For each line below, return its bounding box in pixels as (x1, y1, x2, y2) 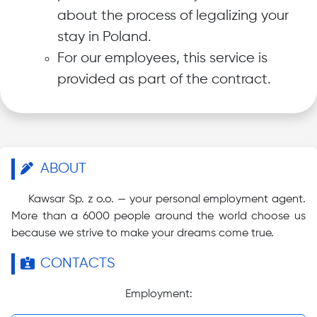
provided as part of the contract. (57, 72, 271, 87)
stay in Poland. (57, 30, 151, 45)
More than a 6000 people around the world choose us (11, 211, 306, 222)
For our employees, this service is (57, 51, 267, 66)
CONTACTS (40, 256, 115, 271)
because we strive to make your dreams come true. (11, 228, 274, 239)
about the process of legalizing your (57, 8, 289, 23)
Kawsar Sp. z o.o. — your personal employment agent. (28, 194, 306, 205)
